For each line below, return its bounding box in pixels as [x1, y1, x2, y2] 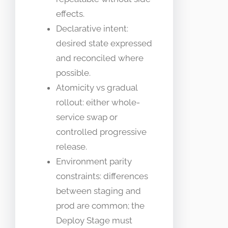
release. [56, 141, 87, 152]
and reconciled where [56, 52, 144, 63]
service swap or [56, 111, 118, 122]
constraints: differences [56, 170, 148, 181]
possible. [56, 67, 91, 78]
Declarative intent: [56, 23, 128, 34]
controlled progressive [56, 126, 147, 137]
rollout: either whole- [56, 97, 140, 107]
